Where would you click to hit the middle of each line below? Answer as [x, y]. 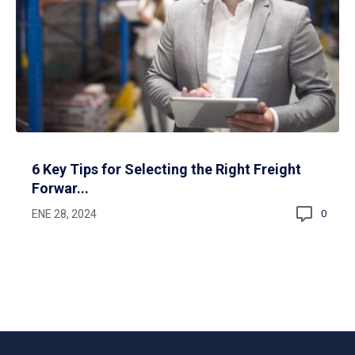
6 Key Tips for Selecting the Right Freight [166, 169]
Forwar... [60, 188]
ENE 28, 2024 [64, 214]
